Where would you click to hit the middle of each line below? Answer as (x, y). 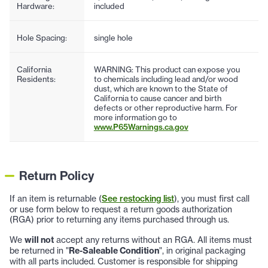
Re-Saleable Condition (114, 250)
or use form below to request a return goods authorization (121, 209)
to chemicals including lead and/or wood (166, 79)
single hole (113, 37)
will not (39, 240)
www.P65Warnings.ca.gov (141, 127)
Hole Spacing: (42, 37)
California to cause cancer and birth (157, 98)
